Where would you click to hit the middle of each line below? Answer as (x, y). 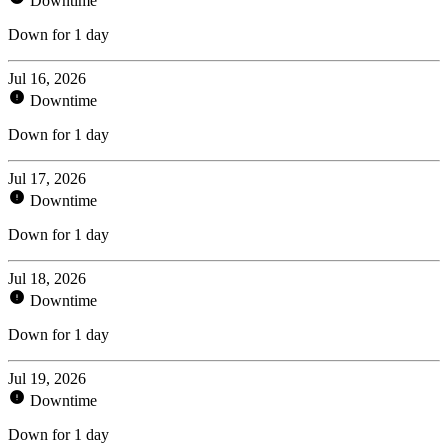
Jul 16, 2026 (47, 78)
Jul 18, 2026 (47, 278)
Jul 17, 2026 (47, 178)
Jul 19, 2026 (47, 378)
